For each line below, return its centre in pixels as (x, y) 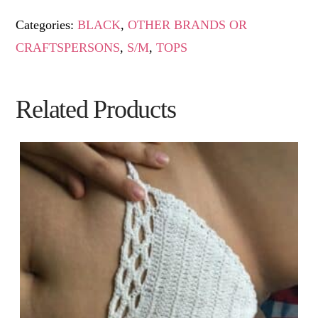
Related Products (96, 109)
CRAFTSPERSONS (68, 47)
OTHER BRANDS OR (188, 24)
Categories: (47, 24)
